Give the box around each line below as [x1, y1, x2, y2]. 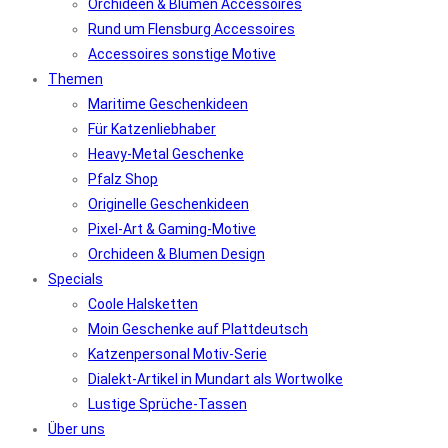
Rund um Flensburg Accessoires [88, 21, 295, 37]
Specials [48, 271, 103, 287]
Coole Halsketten [88, 296, 198, 312]
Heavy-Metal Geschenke [88, 146, 244, 162]
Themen [48, 71, 103, 87]
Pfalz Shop [88, 171, 158, 187]
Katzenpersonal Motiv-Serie [88, 346, 267, 362]
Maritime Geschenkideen [88, 96, 248, 112]
